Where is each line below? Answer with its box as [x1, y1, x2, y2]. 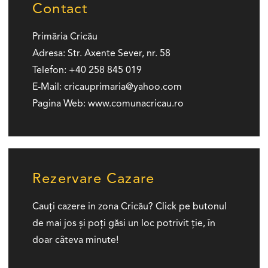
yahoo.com [133, 82, 182, 92]
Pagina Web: [32, 99, 86, 109]
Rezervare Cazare [32, 172, 155, 187]
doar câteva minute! [32, 235, 118, 245]
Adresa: [32, 48, 65, 59]
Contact [32, 2, 88, 17]
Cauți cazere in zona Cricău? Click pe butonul [32, 202, 227, 212]
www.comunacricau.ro [88, 99, 184, 109]
